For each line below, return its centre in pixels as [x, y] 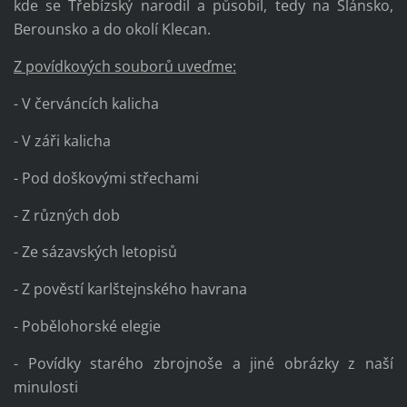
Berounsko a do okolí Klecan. [112, 29]
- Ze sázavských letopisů [95, 252]
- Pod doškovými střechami [106, 178]
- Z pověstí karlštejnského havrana [130, 289]
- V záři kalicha [62, 140]
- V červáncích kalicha [86, 103]
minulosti [45, 387]
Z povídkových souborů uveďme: [124, 66]
